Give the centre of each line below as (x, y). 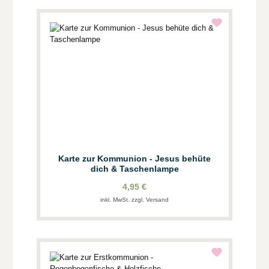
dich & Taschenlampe (134, 168)
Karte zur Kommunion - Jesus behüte (134, 158)
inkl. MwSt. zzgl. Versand (134, 200)
